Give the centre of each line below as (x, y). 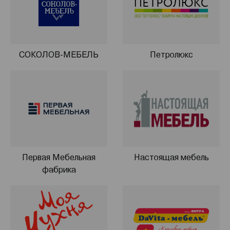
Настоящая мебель (171, 158)
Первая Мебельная (59, 158)
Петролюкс (171, 55)
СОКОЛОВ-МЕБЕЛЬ (59, 55)
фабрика (59, 170)
